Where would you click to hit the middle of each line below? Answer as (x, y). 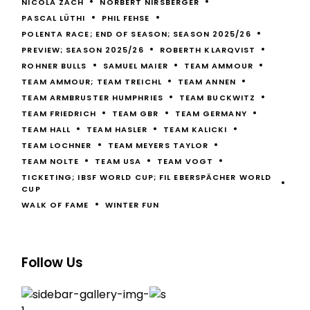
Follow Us (53, 262)
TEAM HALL (46, 129)
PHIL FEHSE (126, 18)
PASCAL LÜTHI (54, 18)
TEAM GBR (135, 113)
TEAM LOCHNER (57, 145)
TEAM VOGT (185, 161)
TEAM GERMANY (211, 113)
